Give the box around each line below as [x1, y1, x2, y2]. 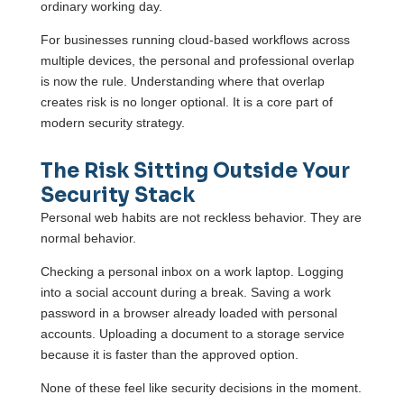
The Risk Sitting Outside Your [40, 159, 350, 184]
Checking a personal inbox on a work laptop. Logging [40, 264, 344, 280]
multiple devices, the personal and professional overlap [40, 53, 354, 69]
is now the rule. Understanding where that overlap [40, 74, 325, 89]
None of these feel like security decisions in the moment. [40, 381, 362, 396]
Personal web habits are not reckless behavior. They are [40, 210, 362, 225]
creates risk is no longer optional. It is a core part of [40, 95, 333, 110]
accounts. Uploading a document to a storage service [40, 326, 344, 342]
